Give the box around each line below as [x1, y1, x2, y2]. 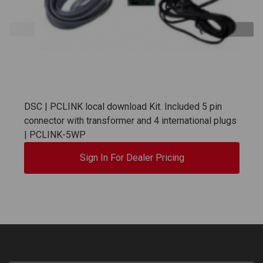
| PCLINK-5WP [24, 129, 86, 141]
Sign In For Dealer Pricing [79, 152, 184, 164]
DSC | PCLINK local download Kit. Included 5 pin [24, 101, 222, 113]
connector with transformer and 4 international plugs [24, 115, 237, 127]
